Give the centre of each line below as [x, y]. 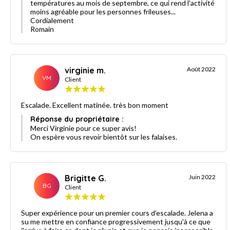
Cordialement [52, 20]
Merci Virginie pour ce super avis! [83, 128]
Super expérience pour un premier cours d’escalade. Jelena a [117, 213]
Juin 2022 [203, 177]
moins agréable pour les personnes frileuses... [103, 11]
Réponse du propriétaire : [77, 119]
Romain [42, 29]
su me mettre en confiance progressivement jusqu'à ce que [116, 221]
